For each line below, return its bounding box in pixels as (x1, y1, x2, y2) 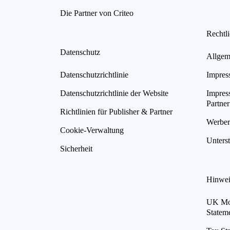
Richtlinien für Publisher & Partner (60, 107, 172, 116)
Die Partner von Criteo (60, 8, 133, 17)
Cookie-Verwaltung (60, 125, 124, 135)
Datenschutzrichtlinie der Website (60, 88, 168, 98)
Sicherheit (60, 144, 92, 153)
